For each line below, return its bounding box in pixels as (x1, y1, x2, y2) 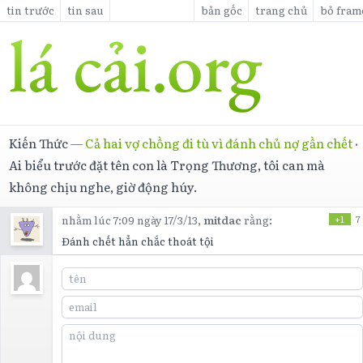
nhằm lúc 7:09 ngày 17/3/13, (62, 212, 204, 228)
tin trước (6, 2, 54, 18)
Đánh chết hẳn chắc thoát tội (62, 233, 215, 249)
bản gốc (200, 2, 242, 18)
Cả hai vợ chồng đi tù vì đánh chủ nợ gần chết (85, 133, 353, 152)
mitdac (203, 212, 242, 228)
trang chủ (254, 2, 307, 18)
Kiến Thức (9, 133, 69, 152)
